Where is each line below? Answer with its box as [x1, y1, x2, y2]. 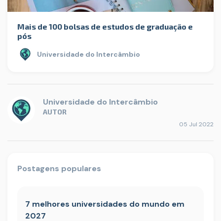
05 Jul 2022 [179, 120, 214, 129]
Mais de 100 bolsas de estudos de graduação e [17, 22, 193, 32]
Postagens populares [17, 163, 101, 174]
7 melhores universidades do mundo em [25, 199, 184, 210]
